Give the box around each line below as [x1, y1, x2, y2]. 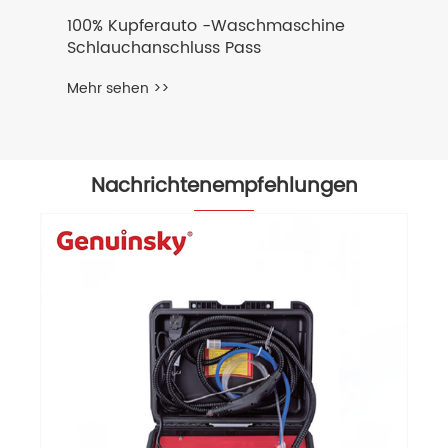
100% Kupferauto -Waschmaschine [67, 13, 345, 40]
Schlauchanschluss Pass [67, 35, 261, 62]
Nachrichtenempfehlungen [90, 170, 358, 204]
